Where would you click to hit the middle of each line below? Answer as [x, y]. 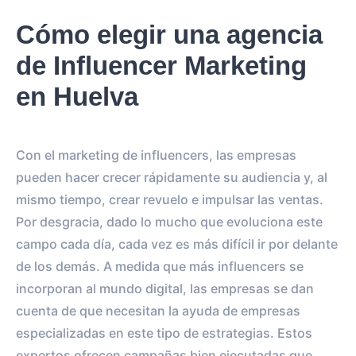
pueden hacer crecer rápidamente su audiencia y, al [172, 177]
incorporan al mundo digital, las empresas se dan [165, 288]
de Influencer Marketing [161, 65]
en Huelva [77, 96]
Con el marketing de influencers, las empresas [156, 155]
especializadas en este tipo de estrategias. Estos [164, 333]
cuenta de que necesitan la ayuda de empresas [158, 310]
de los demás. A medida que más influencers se [160, 266]
